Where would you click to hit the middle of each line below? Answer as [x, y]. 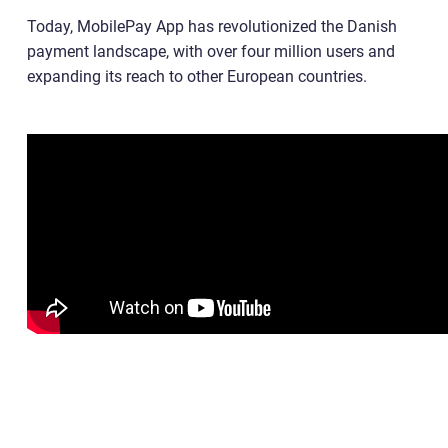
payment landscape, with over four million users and [211, 51]
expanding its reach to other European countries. [197, 76]
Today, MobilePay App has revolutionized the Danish [212, 26]
